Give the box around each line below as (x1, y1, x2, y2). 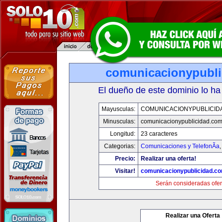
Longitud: (110, 130, 135, 137)
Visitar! (115, 167, 135, 174)
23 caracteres (141, 130, 177, 137)
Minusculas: (103, 118, 135, 125)
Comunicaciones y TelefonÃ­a (141, 143, 220, 150)
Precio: (115, 155, 135, 162)
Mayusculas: (102, 106, 135, 112)
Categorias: (104, 143, 135, 150)
